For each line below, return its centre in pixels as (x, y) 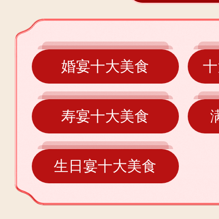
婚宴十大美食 (105, 66)
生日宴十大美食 (105, 166)
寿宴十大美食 (105, 116)
